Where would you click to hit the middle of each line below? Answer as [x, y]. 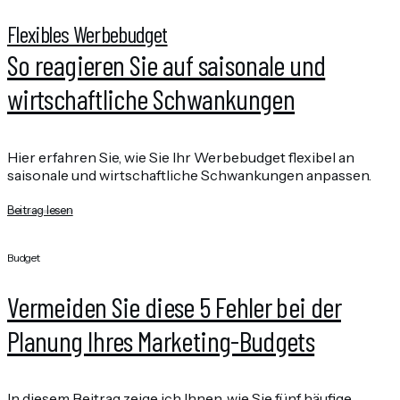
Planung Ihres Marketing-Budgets [161, 340]
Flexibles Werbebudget [87, 34]
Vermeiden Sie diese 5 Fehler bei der [174, 306]
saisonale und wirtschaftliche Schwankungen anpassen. [189, 175]
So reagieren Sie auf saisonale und [167, 65]
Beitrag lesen [40, 211]
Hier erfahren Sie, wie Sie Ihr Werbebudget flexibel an [181, 157]
